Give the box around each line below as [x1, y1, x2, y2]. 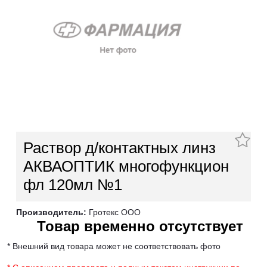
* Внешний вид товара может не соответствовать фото [7, 241, 221, 252]
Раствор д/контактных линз [23, 139, 216, 157]
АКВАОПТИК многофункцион [23, 157, 229, 176]
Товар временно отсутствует [37, 219, 243, 235]
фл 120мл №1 [23, 176, 122, 194]
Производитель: [16, 207, 86, 218]
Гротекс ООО [86, 207, 141, 218]
